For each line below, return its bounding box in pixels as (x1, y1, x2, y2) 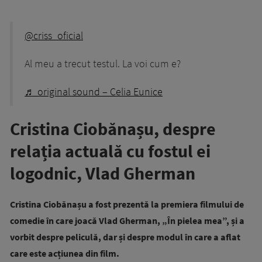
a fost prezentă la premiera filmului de (88, 198, 244, 210)
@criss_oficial (25, 29, 83, 42)
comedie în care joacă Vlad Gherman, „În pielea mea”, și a (10, 214, 244, 226)
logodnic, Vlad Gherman (10, 161, 195, 184)
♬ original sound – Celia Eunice (25, 85, 163, 98)
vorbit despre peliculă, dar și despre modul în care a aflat (10, 230, 240, 243)
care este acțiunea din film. (10, 247, 119, 259)
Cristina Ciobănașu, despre (10, 117, 216, 140)
